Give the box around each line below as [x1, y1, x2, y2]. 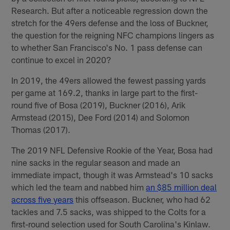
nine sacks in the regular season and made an [11, 157, 181, 168]
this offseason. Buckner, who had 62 [73, 194, 211, 205]
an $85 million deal [146, 182, 217, 193]
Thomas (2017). [11, 124, 71, 135]
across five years [11, 194, 74, 205]
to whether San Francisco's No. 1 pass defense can [11, 42, 203, 53]
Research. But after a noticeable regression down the [11, 5, 208, 16]
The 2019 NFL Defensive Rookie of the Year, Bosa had [11, 145, 213, 156]
